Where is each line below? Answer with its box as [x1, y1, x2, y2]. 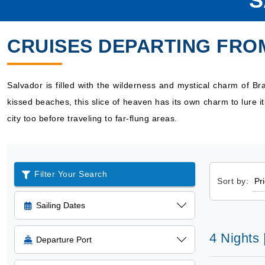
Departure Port [36, 235, 92, 244]
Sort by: [217, 176, 248, 186]
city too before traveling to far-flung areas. [7, 114, 177, 123]
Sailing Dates [36, 201, 85, 210]
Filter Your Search [34, 169, 107, 179]
